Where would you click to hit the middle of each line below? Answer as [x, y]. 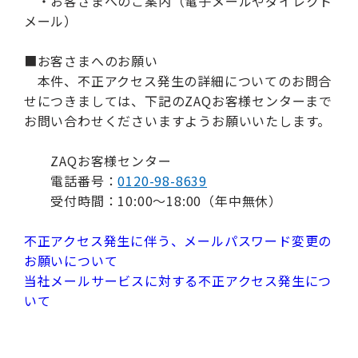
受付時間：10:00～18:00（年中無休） [153, 201]
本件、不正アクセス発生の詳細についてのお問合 [178, 81]
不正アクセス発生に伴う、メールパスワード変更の [178, 241]
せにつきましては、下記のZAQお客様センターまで [178, 101]
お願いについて [71, 261]
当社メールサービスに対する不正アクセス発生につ [178, 280]
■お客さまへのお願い [91, 61]
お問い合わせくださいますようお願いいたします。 [177, 121]
